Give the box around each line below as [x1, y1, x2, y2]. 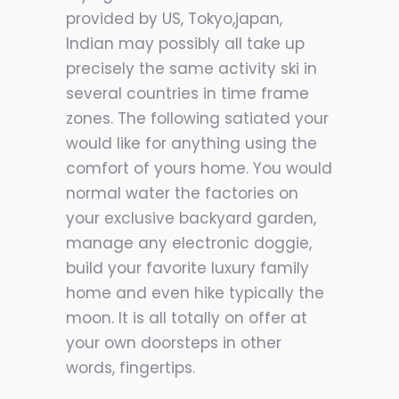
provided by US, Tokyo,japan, [66, 8, 282, 29]
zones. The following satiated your [66, 108, 329, 129]
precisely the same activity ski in [66, 58, 317, 79]
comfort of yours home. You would [66, 158, 332, 179]
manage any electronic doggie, [66, 232, 312, 254]
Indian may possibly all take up [66, 33, 305, 54]
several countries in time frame [66, 83, 309, 104]
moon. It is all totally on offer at [66, 307, 307, 329]
